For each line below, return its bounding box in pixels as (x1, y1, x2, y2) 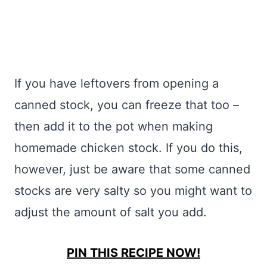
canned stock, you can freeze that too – (14, 98, 239, 113)
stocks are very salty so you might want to (14, 184, 252, 198)
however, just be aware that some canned (14, 162, 250, 177)
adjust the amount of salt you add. (14, 205, 207, 220)
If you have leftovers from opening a (14, 76, 219, 91)
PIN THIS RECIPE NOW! (67, 246, 200, 260)
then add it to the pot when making (14, 119, 213, 134)
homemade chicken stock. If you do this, (14, 141, 243, 156)
